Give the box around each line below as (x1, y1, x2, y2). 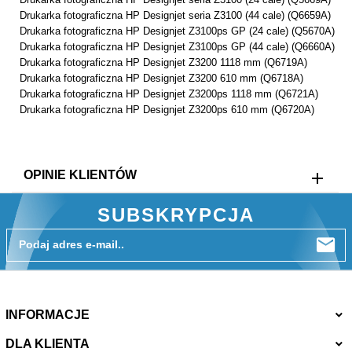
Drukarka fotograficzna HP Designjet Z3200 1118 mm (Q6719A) (20, 57, 307, 68)
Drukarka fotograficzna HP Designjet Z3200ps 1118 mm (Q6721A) (20, 88, 318, 100)
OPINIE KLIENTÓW (24, 168, 137, 181)
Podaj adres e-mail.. (19, 238, 124, 251)
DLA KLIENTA (5, 337, 90, 350)
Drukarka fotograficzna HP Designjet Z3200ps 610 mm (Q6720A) (20, 104, 314, 115)
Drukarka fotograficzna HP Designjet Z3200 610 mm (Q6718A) (20, 72, 303, 84)
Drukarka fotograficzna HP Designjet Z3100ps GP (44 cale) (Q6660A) (20, 41, 335, 53)
